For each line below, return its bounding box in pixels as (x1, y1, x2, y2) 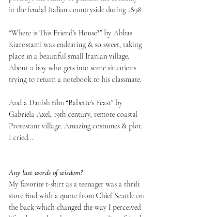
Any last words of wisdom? (9, 167, 85, 177)
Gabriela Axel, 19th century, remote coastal (9, 109, 139, 119)
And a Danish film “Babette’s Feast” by (9, 97, 124, 108)
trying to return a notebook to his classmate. (9, 74, 141, 84)
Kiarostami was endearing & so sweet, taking (9, 39, 144, 49)
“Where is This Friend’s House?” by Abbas (9, 28, 134, 38)
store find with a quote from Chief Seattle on (9, 190, 146, 201)
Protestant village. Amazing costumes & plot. (9, 121, 144, 131)
